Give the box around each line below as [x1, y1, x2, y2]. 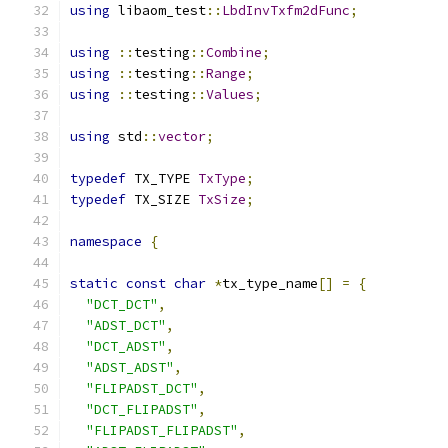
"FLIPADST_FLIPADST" [86, 422, 238, 439]
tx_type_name [222, 275, 318, 292]
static [70, 275, 118, 292]
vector [158, 128, 206, 145]
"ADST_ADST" [86, 359, 174, 376]
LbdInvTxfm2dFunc [222, 2, 350, 19]
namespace [70, 233, 142, 250]
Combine [206, 44, 262, 61]
